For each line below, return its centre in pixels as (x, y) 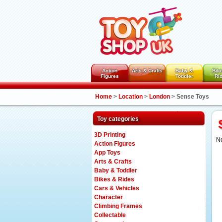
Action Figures (115, 144)
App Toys (107, 153)
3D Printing (110, 135)
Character (109, 197)
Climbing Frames (118, 206)
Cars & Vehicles (117, 188)
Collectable (110, 215)
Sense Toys (193, 97)
